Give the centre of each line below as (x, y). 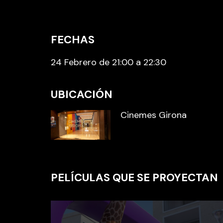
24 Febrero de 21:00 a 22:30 (109, 62)
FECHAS (73, 40)
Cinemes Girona (154, 115)
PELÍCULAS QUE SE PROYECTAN (134, 178)
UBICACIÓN (82, 95)
